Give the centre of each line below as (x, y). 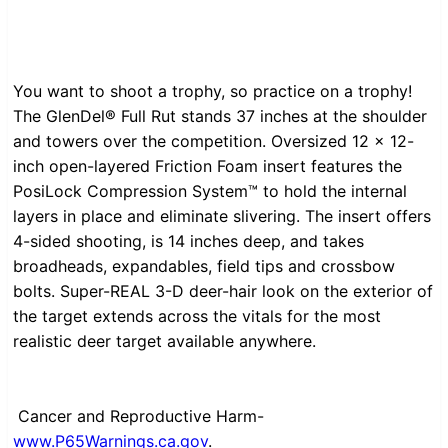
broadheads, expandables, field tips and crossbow (204, 266)
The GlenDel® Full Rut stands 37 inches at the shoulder (220, 116)
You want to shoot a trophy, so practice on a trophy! (212, 91)
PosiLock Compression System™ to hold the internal (210, 191)
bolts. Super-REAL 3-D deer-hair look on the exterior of (223, 291)
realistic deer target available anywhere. (164, 341)
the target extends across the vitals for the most (197, 316)
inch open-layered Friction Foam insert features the (207, 166)
